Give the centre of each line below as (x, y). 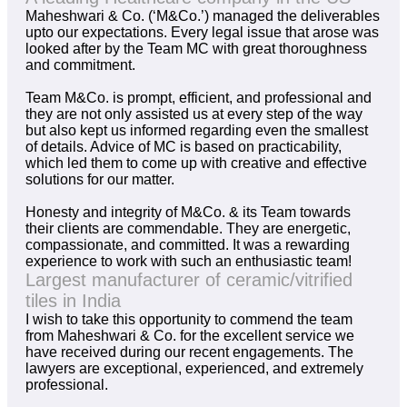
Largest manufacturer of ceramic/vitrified (189, 280)
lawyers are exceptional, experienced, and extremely (194, 369)
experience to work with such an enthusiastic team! (189, 262)
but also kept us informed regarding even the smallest (197, 131)
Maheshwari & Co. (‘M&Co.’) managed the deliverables (203, 16)
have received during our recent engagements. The (189, 352)
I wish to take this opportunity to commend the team (189, 320)
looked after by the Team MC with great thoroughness (196, 49)
